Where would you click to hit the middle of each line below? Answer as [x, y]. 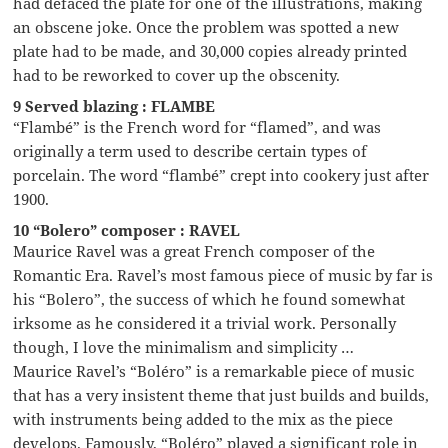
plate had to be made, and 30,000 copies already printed [210, 50]
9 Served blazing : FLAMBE [114, 105]
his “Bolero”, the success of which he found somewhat [209, 298]
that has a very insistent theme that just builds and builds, [221, 394]
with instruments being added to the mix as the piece [203, 418]
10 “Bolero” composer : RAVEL [127, 229]
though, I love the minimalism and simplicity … [184, 346]
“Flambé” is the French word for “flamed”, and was [197, 126]
